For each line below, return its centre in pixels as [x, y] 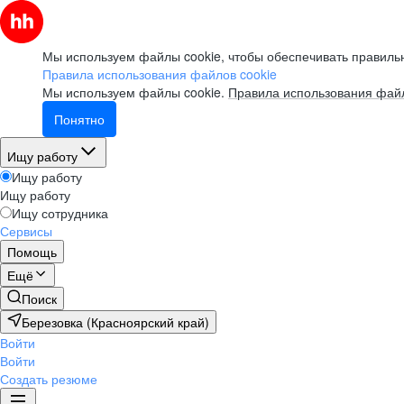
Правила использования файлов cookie [160, 74]
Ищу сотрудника [60, 213]
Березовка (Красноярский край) [115, 322]
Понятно [79, 119]
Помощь [32, 252]
